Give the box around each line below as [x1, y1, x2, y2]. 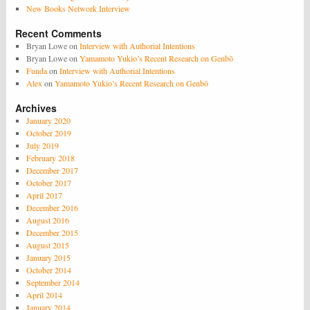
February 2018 [26, 152, 75, 163]
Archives [15, 100, 57, 115]
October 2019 [26, 127, 71, 138]
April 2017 [26, 189, 62, 201]
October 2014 [26, 264, 71, 275]
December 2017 [26, 164, 78, 176]
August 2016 [26, 214, 69, 226]
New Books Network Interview [26, 2, 130, 14]
